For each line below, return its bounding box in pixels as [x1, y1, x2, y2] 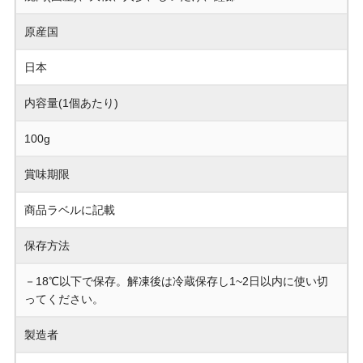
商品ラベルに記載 [24, 203, 115, 217]
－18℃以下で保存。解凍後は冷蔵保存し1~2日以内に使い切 [24, 275, 328, 288]
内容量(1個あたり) [24, 96, 118, 110]
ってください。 [24, 293, 104, 306]
